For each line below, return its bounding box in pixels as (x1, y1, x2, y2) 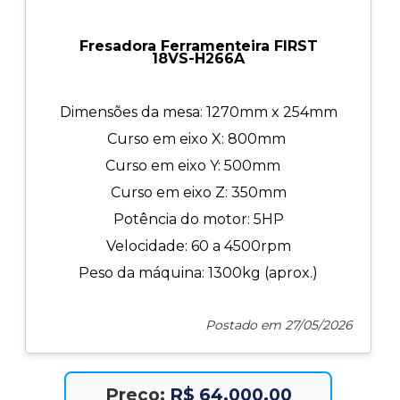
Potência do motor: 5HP (112, 211, 284, 228)
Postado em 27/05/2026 (205, 317, 354, 333)
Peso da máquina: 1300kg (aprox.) (79, 264, 319, 281)
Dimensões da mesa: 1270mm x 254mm (59, 104, 337, 121)
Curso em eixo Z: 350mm (110, 184, 287, 201)
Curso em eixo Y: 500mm (105, 157, 292, 174)
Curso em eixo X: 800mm (107, 130, 290, 147)
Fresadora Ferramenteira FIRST (79, 37, 318, 54)
